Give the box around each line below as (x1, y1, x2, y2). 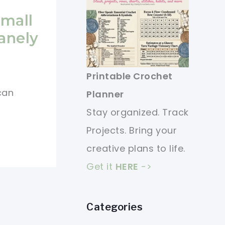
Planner (86, 88, 124, 100)
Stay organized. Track (86, 106, 189, 119)
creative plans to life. (86, 142, 185, 155)
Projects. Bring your (86, 124, 177, 137)
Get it (86, 160, 116, 173)
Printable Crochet (86, 70, 173, 82)
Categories (86, 201, 143, 213)
